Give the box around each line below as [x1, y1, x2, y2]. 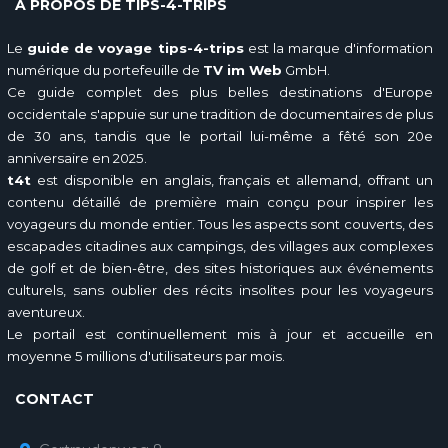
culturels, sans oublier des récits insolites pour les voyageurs [7, 282, 433, 298]
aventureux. [7, 304, 85, 320]
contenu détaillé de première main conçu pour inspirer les [7, 194, 433, 210]
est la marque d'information [243, 40, 433, 56]
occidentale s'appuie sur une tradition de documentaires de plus [7, 106, 433, 122]
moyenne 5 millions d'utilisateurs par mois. [7, 348, 285, 364]
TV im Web [203, 62, 282, 78]
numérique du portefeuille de [7, 62, 203, 78]
